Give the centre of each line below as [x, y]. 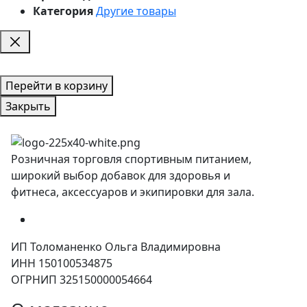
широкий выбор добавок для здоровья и [121, 175]
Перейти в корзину [57, 85]
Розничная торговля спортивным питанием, [133, 159]
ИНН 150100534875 [62, 263]
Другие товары [136, 11]
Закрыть [28, 106]
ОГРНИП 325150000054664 [82, 279]
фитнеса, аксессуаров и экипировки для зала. [133, 192]
